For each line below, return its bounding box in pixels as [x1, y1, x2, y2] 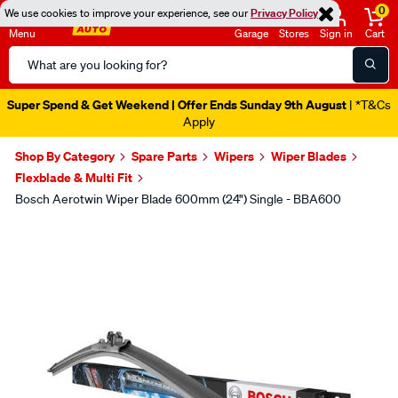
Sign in [320, 26, 353, 41]
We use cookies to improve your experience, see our [4, 5, 251, 20]
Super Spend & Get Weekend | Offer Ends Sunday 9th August [7, 96, 346, 113]
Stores [279, 26, 309, 41]
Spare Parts [131, 147, 197, 164]
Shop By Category [15, 147, 115, 164]
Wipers [214, 147, 254, 164]
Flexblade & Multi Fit [15, 169, 132, 186]
